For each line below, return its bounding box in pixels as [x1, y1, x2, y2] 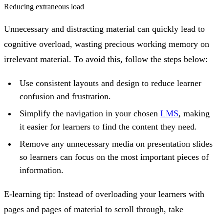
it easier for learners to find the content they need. [20, 122, 197, 132]
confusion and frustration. [20, 91, 111, 102]
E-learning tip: [4, 189, 55, 199]
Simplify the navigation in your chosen [20, 109, 160, 119]
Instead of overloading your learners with [55, 189, 204, 199]
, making [178, 109, 210, 119]
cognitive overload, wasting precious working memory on [4, 39, 209, 49]
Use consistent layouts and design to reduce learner [20, 78, 201, 88]
